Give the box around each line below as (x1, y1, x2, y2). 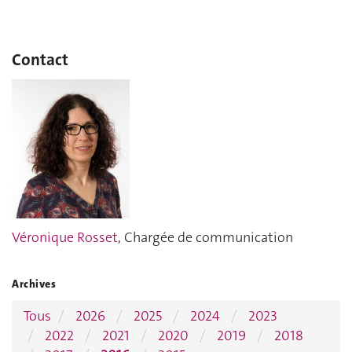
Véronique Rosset (12, 228, 118, 247)
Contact (12, 48, 68, 71)
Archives (12, 276, 57, 291)
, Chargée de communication (118, 228, 293, 247)
